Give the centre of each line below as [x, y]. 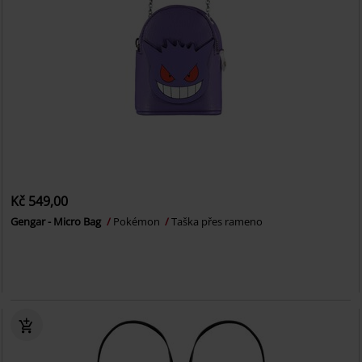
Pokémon [138, 222]
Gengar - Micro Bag [57, 222]
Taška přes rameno [217, 222]
